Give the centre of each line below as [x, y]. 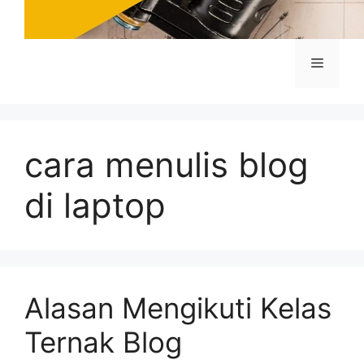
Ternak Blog [103, 342]
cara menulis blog [167, 165]
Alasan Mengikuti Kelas [178, 308]
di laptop [95, 205]
